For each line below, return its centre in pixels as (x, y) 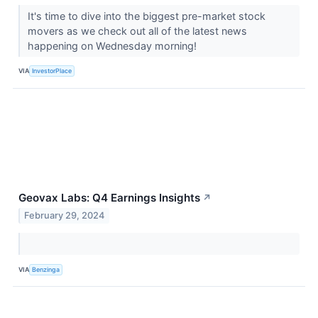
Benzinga (46, 269)
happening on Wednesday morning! (113, 45)
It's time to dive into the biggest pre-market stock (146, 16)
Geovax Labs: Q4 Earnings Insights (109, 197)
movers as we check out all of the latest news (137, 31)
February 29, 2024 (65, 216)
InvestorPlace (52, 71)
